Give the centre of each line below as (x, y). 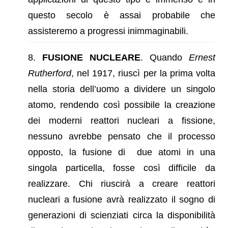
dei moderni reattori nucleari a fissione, (122, 120)
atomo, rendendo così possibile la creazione (122, 105)
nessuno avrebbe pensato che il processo (122, 136)
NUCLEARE (115, 57)
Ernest (202, 57)
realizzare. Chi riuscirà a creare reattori (122, 183)
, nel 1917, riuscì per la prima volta (143, 73)
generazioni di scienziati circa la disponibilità (122, 215)
